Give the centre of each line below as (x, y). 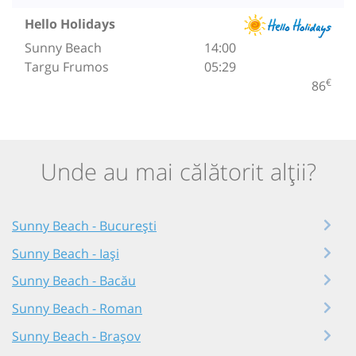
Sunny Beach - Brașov (76, 336)
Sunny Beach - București (84, 226)
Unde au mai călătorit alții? (178, 171)
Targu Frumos (67, 66)
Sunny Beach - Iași (66, 253)
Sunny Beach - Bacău (74, 281)
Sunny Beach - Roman (77, 309)
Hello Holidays (70, 23)
